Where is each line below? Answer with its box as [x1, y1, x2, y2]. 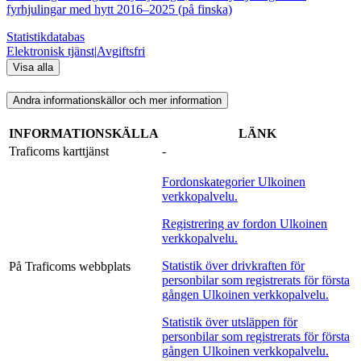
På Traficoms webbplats [9, 259, 131, 274]
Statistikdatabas [6, 29, 85, 44]
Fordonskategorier [162, 175, 255, 189]
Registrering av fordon [162, 217, 276, 231]
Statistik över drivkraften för [162, 259, 305, 273]
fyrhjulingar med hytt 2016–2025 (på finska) [6, 2, 232, 16]
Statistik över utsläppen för [162, 315, 297, 330]
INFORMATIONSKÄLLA [9, 127, 159, 141]
